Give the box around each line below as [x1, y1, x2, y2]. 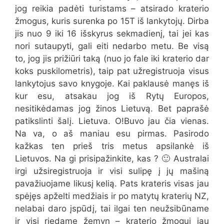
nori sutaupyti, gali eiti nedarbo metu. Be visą [15, 41, 209, 51]
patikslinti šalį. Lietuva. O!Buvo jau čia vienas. [15, 116, 209, 126]
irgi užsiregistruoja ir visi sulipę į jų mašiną [15, 166, 209, 176]
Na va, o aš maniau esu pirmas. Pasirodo [15, 128, 209, 139]
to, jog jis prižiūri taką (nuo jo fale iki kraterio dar [15, 53, 209, 64]
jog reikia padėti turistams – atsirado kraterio [15, 3, 209, 14]
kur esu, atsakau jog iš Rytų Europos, [15, 91, 209, 101]
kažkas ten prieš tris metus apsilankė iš [15, 141, 209, 151]
